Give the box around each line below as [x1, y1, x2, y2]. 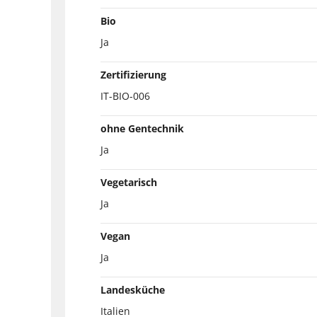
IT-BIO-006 [100, 88, 150, 103]
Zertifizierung [100, 67, 166, 81]
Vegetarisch [100, 175, 157, 189]
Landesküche [100, 282, 165, 296]
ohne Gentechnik [100, 121, 184, 135]
